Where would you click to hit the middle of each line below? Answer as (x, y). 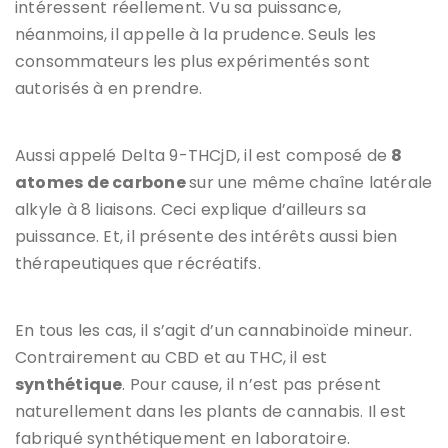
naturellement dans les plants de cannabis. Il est (211, 411)
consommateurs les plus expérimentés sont (193, 61)
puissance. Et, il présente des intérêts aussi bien (206, 236)
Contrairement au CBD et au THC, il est (171, 357)
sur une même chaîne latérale (311, 182)
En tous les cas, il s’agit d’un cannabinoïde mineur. (214, 330)
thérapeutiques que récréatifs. (138, 263)
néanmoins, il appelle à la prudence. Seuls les (196, 34)
